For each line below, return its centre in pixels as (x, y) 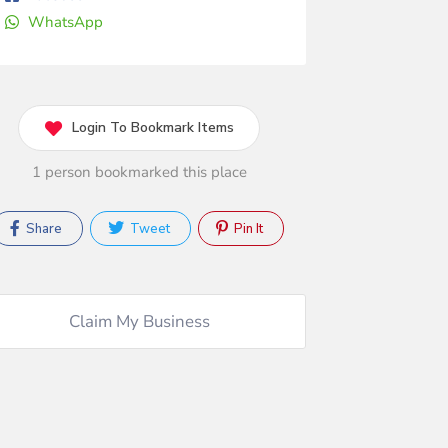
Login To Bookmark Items (153, 127)
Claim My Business (139, 322)
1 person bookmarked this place (139, 171)
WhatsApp (65, 21)
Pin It (246, 228)
